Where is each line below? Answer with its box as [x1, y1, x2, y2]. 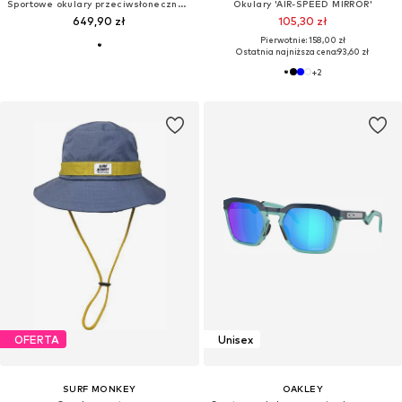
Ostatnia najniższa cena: [236, 47, 338, 57]
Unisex [217, 332, 253, 346]
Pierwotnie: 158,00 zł [259, 35, 345, 46]
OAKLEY [282, 383, 323, 395]
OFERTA [14, 332, 59, 346]
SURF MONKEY [63, 383, 136, 395]
